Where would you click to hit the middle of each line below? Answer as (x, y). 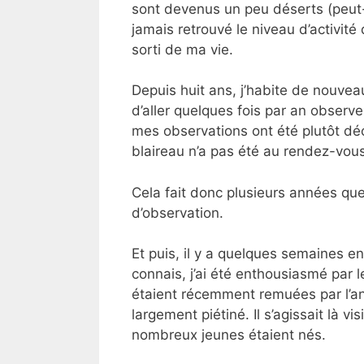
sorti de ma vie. (182, 49)
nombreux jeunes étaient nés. (229, 335)
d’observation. (178, 212)
